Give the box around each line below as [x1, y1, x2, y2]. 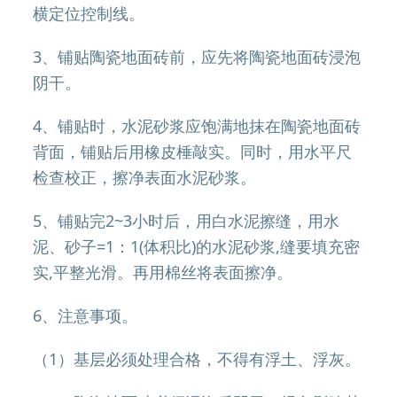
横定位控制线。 [33, 3, 145, 24]
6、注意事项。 [33, 305, 138, 326]
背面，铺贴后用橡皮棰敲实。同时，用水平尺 [33, 141, 353, 162]
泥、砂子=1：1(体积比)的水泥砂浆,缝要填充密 [33, 236, 361, 257]
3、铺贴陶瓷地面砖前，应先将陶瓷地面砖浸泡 [33, 46, 362, 67]
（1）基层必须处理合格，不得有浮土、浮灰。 [33, 348, 362, 370]
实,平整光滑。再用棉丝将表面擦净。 [33, 261, 293, 283]
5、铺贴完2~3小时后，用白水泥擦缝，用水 [33, 210, 340, 231]
